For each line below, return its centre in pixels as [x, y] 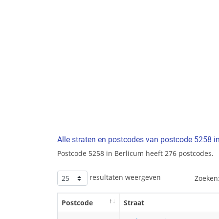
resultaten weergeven [124, 177]
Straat [134, 203]
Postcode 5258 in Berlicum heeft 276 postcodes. [135, 153]
